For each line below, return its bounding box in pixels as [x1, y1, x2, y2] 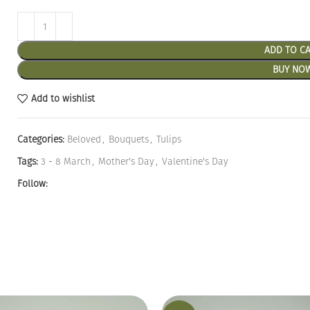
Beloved [67, 134, 102, 145]
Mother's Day [98, 156, 155, 167]
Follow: [17, 178, 48, 190]
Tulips [156, 134, 182, 145]
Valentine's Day [162, 156, 229, 167]
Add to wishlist [30, 92, 95, 104]
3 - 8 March [41, 156, 91, 167]
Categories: [17, 134, 65, 145]
